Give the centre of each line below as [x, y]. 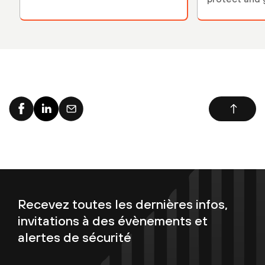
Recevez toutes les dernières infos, [123, 204]
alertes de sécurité [75, 237]
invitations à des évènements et [113, 221]
